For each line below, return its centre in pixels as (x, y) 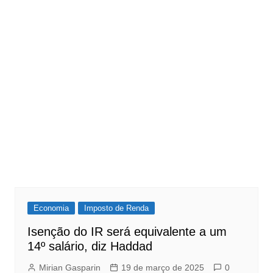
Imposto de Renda (116, 208)
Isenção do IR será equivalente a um (127, 231)
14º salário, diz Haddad (90, 246)
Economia (51, 208)
